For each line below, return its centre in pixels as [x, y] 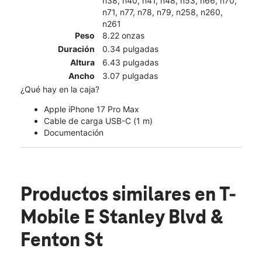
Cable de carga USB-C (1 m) [98, 121]
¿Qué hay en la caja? [60, 89]
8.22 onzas [123, 36]
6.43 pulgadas [130, 63]
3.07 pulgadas [130, 76]
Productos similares [108, 196]
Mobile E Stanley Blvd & [122, 218]
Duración [76, 49]
